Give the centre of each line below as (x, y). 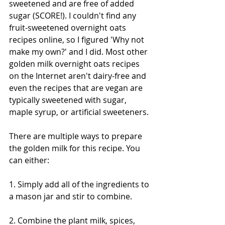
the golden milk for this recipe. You (76, 148)
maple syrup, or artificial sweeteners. (79, 112)
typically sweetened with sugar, (69, 100)
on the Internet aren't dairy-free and (79, 76)
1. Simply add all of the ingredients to (80, 185)
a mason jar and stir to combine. (71, 197)
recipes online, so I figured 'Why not (78, 40)
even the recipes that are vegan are (77, 88)
